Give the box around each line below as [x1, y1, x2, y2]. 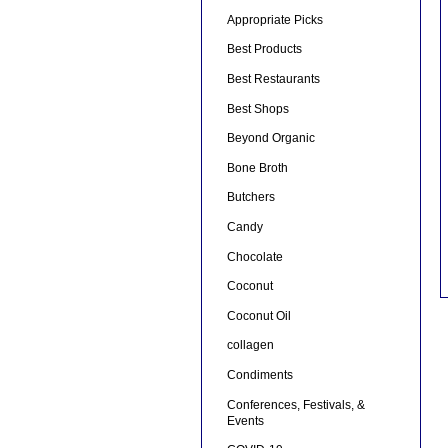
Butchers [226, 190, 275, 205]
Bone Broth [226, 160, 288, 175]
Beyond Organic [226, 131, 315, 146]
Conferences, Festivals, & [226, 397, 365, 412]
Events [226, 413, 264, 428]
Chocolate [226, 249, 283, 264]
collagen [226, 338, 274, 353]
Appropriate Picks [226, 12, 323, 27]
